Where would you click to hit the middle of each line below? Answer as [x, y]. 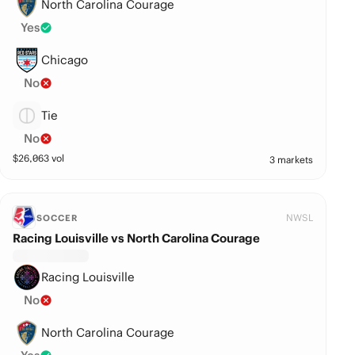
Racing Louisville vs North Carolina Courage [137, 238]
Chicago [65, 60]
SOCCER [57, 218]
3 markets [292, 160]
